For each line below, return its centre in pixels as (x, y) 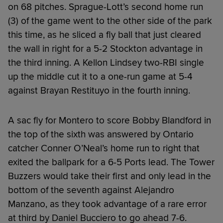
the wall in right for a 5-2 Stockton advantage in (105, 49)
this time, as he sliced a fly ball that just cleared (105, 35)
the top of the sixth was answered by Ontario (101, 134)
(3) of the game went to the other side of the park (110, 21)
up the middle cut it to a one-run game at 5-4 (100, 76)
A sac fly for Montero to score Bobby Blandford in (110, 120)
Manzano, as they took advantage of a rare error (107, 204)
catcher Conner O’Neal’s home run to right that (104, 148)
